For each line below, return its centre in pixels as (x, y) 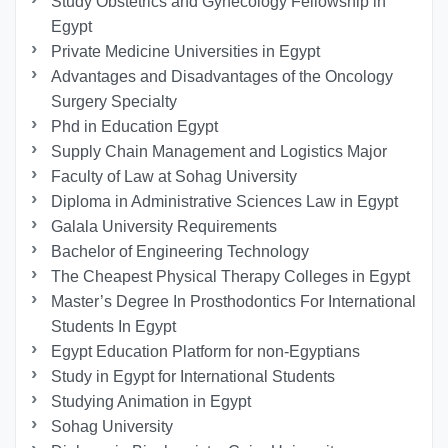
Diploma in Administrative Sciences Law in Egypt (225, 201)
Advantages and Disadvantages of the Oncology (222, 76)
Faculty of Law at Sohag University (174, 176)
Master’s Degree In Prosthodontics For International (234, 301)
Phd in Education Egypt (135, 126)
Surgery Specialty (114, 101)
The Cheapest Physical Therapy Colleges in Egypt (231, 276)
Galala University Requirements (164, 226)
